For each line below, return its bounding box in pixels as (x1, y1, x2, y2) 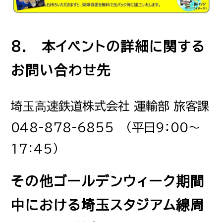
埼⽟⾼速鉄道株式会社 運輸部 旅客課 (11, 100, 210, 112)
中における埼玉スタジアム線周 (11, 198, 205, 212)
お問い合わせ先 (11, 63, 111, 77)
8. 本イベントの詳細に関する (11, 39, 206, 53)
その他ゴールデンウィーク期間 (11, 174, 205, 188)
